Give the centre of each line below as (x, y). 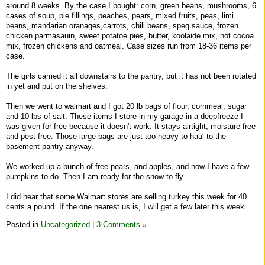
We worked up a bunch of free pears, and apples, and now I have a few (127, 166)
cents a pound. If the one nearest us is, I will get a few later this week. (126, 206)
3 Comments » (122, 224)
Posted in (23, 224)
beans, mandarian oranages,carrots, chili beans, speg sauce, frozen (122, 25)
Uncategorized (65, 224)
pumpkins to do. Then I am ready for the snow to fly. (96, 176)
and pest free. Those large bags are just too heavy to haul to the (116, 136)
